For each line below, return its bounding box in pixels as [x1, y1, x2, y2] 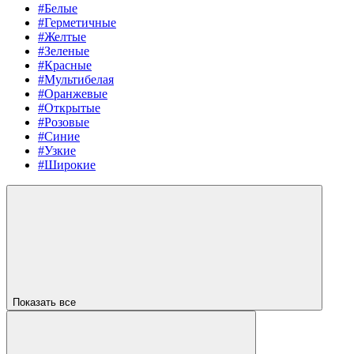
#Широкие [38, 157, 96, 171]
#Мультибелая [38, 72, 114, 86]
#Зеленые [38, 43, 89, 58]
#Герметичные [38, 15, 116, 29]
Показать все [13, 296, 79, 308]
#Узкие [38, 143, 76, 157]
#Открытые [38, 100, 100, 115]
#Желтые [38, 29, 86, 43]
